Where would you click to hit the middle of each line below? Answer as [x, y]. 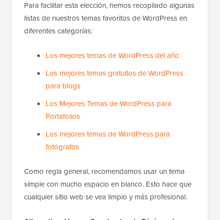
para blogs [63, 85]
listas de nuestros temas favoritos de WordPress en [106, 18]
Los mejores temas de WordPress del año [112, 55]
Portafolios [63, 116]
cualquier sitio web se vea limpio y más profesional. [106, 196]
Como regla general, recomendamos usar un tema [104, 171]
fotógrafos [62, 146]
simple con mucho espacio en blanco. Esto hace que [108, 184]
